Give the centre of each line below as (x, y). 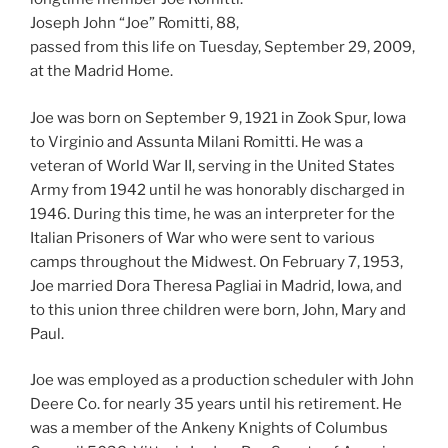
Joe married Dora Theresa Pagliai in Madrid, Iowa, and (216, 285)
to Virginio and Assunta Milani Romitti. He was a (196, 141)
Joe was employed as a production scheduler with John (222, 380)
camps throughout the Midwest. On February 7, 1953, (216, 261)
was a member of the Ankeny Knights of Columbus (209, 428)
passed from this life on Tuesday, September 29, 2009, (222, 47)
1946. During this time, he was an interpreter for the (212, 213)
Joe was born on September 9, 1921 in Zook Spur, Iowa (218, 117)
